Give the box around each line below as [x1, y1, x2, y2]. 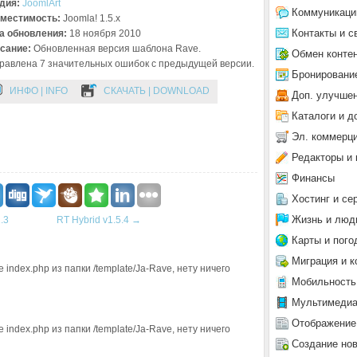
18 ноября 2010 [69, 28, 141, 39]
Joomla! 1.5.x [63, 13, 120, 24]
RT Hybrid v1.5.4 [57, 214, 131, 226]
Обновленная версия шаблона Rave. [31, 43, 201, 54]
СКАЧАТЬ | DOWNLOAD [104, 85, 210, 96]
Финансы [292, 171, 335, 184]
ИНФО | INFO [10, 85, 68, 96]
